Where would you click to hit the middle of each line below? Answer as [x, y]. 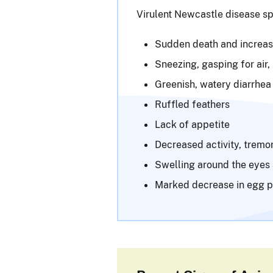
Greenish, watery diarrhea [213, 84]
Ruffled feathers [192, 105]
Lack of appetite [192, 125]
